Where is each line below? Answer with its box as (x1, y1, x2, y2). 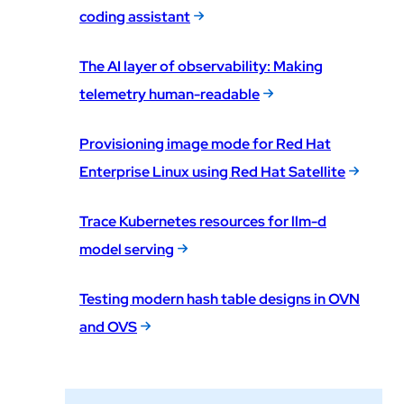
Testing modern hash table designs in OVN (79, 289, 360, 308)
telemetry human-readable (79, 84, 260, 104)
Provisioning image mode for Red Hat (79, 133, 331, 153)
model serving (79, 239, 174, 259)
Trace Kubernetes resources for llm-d (79, 211, 326, 231)
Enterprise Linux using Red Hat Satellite (79, 161, 345, 181)
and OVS (79, 317, 137, 336)
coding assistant (79, 6, 190, 26)
